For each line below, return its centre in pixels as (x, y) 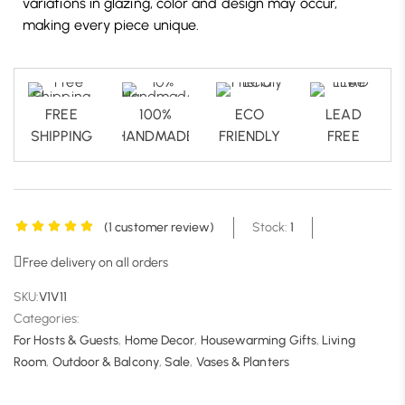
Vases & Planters (242, 362)
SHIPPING (61, 136)
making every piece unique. (111, 24)
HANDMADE (155, 136)
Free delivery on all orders (96, 262)
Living (339, 340)
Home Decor (160, 340)
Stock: (271, 227)
